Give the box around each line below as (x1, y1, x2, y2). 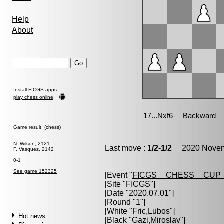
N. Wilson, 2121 (13, 141, 50, 146)
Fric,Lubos (132, 207, 170, 215)
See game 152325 (13, 168, 57, 174)
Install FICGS (13, 87, 45, 92)
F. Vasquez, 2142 (13, 146, 54, 152)
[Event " (105, 171, 132, 179)
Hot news (18, 212, 45, 220)
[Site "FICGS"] (105, 180, 155, 188)
